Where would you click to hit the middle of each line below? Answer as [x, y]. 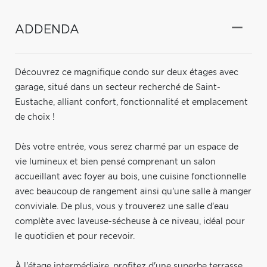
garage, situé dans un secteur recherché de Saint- [118, 87]
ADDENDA [47, 30]
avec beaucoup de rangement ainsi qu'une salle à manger [133, 192]
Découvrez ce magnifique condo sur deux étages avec [127, 72]
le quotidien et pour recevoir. [75, 236]
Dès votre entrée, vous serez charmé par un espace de [127, 147]
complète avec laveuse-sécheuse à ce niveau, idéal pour [130, 221]
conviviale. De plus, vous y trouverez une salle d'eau [122, 207]
